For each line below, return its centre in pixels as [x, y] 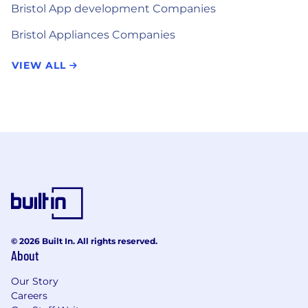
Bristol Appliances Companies [93, 35]
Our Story [35, 281]
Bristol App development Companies [113, 9]
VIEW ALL [41, 65]
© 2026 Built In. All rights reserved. [84, 241]
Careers [29, 296]
